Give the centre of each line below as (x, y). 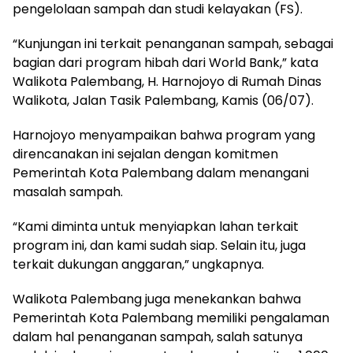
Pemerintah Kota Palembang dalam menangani (161, 173)
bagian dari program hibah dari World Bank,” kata (165, 62)
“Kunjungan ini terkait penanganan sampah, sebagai (173, 43)
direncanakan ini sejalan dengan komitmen (145, 154)
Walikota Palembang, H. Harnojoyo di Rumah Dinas (167, 81)
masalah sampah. (68, 191)
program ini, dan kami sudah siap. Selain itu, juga (159, 245)
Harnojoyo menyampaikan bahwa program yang (164, 135)
